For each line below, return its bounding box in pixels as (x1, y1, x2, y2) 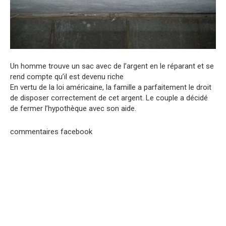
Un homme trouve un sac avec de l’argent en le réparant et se (10, 62, 214, 71)
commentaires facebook (10, 127, 92, 137)
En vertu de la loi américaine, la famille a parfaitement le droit (10, 83, 211, 92)
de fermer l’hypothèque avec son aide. (10, 104, 136, 114)
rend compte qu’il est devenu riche (10, 72, 124, 82)
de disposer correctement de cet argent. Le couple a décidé (10, 93, 208, 103)
